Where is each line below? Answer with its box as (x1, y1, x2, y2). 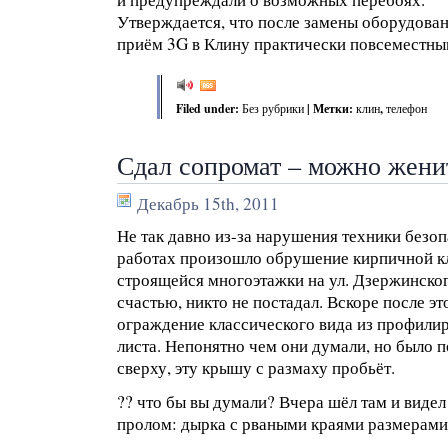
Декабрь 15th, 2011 (137, 192, 279, 215)
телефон (386, 100, 427, 116)
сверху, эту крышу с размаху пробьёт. (117, 356, 395, 379)
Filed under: (176, 100, 242, 117)
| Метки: (304, 100, 356, 117)
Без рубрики (242, 100, 304, 116)
